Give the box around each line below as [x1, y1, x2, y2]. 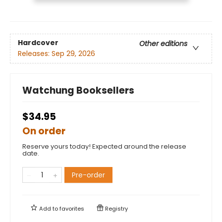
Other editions [139, 38, 187, 49]
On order [22, 124, 65, 138]
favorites [59, 204, 84, 213]
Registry [104, 204, 128, 213]
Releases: [18, 48, 52, 58]
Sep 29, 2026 [52, 48, 95, 58]
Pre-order [72, 169, 105, 180]
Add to [38, 204, 59, 213]
